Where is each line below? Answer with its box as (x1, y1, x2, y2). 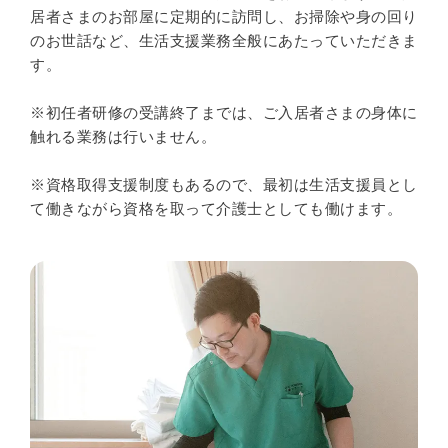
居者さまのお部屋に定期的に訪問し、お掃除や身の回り (30, 8, 418, 25)
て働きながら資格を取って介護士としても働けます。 (30, 200, 402, 217)
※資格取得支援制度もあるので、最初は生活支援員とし (30, 176, 418, 193)
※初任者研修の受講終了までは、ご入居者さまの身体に (30, 104, 418, 121)
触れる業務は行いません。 (30, 128, 216, 145)
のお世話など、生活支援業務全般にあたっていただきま (30, 32, 418, 49)
